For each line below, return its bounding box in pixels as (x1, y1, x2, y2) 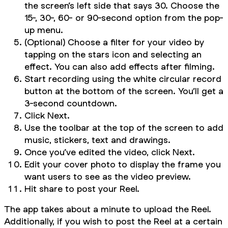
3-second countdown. (24, 97, 117, 108)
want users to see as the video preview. (24, 170, 191, 182)
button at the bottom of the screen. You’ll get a (24, 85, 223, 96)
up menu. (24, 24, 63, 35)
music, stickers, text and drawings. (24, 134, 170, 145)
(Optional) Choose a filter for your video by (24, 36, 204, 47)
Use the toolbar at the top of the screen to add (24, 122, 223, 133)
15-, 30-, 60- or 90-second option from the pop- (24, 12, 223, 23)
